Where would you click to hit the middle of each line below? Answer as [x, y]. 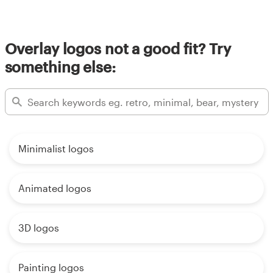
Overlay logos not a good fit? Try [118, 49]
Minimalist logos [56, 149]
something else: [60, 67]
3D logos [39, 228]
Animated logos [55, 188]
